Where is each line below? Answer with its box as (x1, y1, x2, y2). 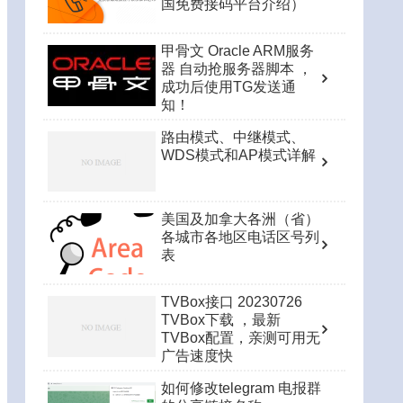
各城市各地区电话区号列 (161, 229, 319, 246)
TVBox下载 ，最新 (161, 312, 281, 328)
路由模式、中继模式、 (161, 129, 305, 145)
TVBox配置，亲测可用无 (161, 330, 320, 346)
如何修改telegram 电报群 (161, 381, 321, 397)
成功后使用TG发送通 (161, 78, 296, 94)
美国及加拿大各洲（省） (161, 211, 319, 228)
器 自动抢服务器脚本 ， (161, 60, 312, 76)
